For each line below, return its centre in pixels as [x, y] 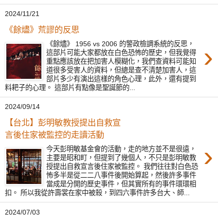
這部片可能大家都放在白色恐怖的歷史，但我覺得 [121, 52]
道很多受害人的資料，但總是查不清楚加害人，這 [121, 70]
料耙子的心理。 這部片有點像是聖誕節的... [70, 87]
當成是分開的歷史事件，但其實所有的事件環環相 [121, 184]
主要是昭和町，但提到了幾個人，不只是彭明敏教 [121, 158]
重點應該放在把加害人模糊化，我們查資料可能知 [121, 61]
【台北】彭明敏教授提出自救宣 [63, 123]
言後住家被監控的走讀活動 [54, 135]
